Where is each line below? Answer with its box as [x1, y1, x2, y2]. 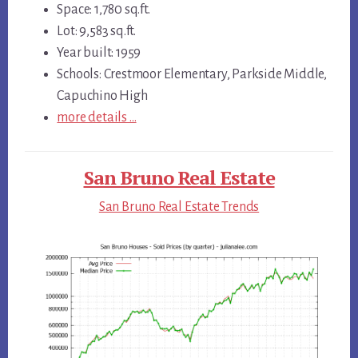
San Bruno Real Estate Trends [98, 200, 260, 215]
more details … [57, 110, 137, 125]
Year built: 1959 [57, 46, 141, 61]
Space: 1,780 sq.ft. [57, 2, 150, 18]
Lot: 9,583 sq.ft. [57, 24, 136, 39]
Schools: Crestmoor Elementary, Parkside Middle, [57, 67, 327, 82]
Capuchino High [57, 89, 148, 104]
